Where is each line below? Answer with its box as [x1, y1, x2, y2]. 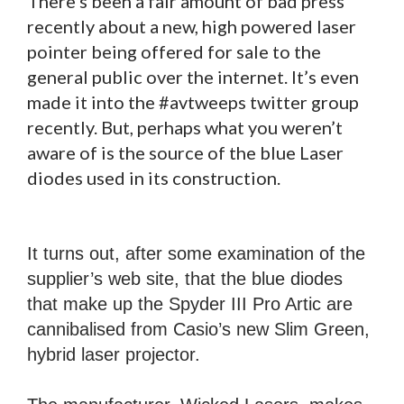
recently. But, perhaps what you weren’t [27, 116, 343, 139]
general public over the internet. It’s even [27, 66, 359, 88]
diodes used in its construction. [27, 167, 280, 189]
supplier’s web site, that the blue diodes [27, 269, 343, 289]
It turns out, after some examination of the [27, 243, 365, 264]
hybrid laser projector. [27, 344, 200, 365]
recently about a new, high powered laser [27, 15, 356, 38]
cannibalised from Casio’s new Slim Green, [27, 319, 370, 340]
